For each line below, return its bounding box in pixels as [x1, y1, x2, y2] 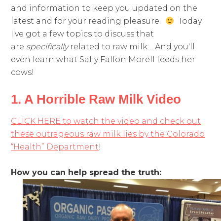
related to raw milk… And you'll [68, 42, 195, 52]
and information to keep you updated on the [11, 3, 198, 13]
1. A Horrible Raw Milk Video [11, 92, 182, 107]
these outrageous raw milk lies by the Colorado [11, 129, 205, 139]
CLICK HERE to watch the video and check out [11, 116, 201, 126]
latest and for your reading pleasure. [11, 16, 165, 26]
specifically [26, 42, 69, 52]
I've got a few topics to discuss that [11, 29, 154, 39]
